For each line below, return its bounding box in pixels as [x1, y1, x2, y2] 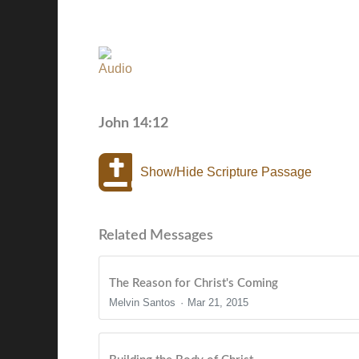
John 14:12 [99, 115, 168, 131]
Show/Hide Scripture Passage [140, 164, 312, 179]
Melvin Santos [109, 296, 175, 309]
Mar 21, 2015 [188, 296, 249, 309]
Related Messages [99, 228, 213, 242]
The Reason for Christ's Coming [109, 276, 278, 289]
